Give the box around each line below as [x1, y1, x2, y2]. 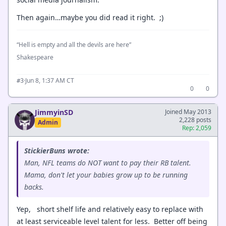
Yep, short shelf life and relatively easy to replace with [17, 204, 203, 214]
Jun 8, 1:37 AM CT [25, 76, 74, 85]
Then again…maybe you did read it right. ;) [17, 12, 163, 22]
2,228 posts [179, 115, 211, 124]
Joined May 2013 [165, 107, 211, 116]
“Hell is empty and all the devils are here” [17, 40, 131, 49]
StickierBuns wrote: [24, 145, 89, 155]
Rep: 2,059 [182, 123, 211, 132]
